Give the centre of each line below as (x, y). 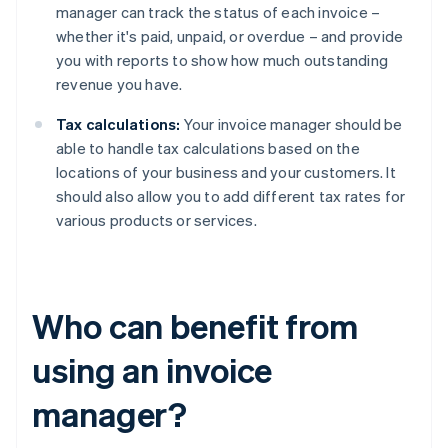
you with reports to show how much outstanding (222, 60)
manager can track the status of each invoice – (218, 12)
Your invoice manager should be (291, 124)
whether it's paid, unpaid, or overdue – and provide (230, 36)
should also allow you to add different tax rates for (231, 196)
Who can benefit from (195, 326)
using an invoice (152, 370)
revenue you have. (119, 84)
